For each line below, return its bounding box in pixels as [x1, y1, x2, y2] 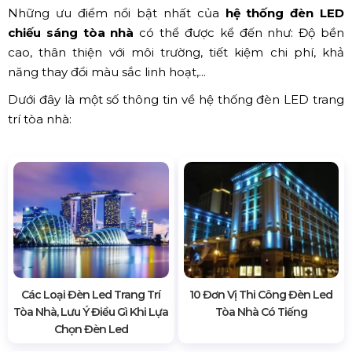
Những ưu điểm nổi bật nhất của [8, 5, 225, 20]
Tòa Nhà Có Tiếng [214, 304, 307, 319]
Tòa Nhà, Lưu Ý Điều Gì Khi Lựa [13, 304, 169, 319]
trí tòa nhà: [8, 111, 71, 126]
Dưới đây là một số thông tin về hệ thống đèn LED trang [8, 91, 344, 107]
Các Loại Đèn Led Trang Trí [21, 287, 161, 302]
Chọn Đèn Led [53, 321, 128, 336]
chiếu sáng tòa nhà [8, 24, 134, 40]
